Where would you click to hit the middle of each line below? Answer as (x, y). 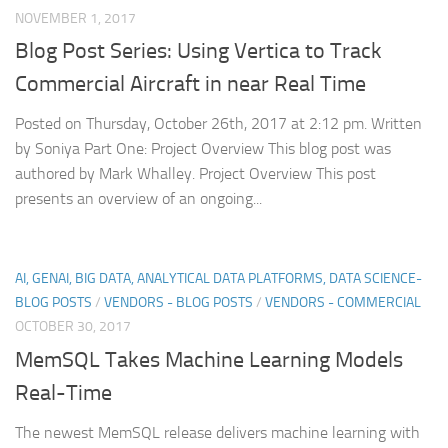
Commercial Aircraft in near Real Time (190, 84)
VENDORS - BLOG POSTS (178, 303)
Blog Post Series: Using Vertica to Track (198, 51)
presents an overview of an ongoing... (138, 199)
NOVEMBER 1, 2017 (75, 19)
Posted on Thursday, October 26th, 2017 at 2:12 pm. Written (218, 124)
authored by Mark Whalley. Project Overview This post (195, 174)
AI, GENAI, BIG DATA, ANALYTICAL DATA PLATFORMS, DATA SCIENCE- (218, 279)
